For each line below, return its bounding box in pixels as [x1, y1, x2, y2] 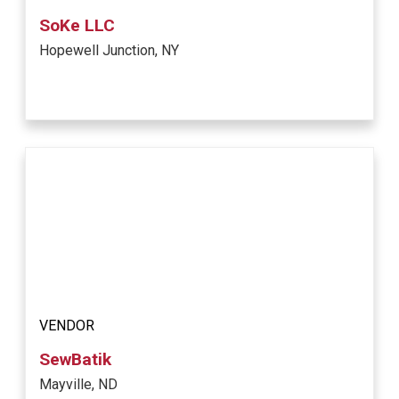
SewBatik [39, 349, 112, 370]
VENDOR [39, 317, 95, 335]
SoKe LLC [39, 15, 116, 37]
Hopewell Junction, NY [39, 42, 180, 60]
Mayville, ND [39, 376, 118, 394]
